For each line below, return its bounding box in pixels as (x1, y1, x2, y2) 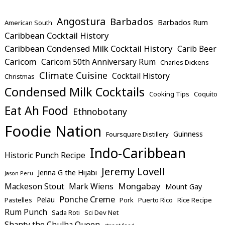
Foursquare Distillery (106, 129, 169, 139)
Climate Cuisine (39, 69, 107, 81)
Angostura (57, 14, 105, 28)
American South (5, 18, 52, 27)
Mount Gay (165, 181, 202, 191)
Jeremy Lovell (101, 164, 165, 178)
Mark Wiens (69, 180, 114, 192)
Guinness (173, 129, 203, 139)
